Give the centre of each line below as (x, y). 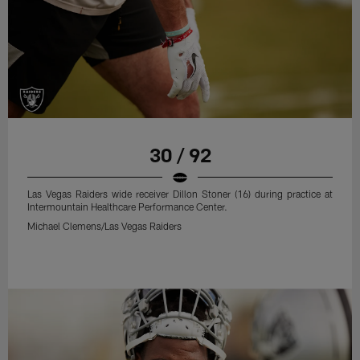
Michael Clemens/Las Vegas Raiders (105, 225)
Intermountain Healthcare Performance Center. (128, 206)
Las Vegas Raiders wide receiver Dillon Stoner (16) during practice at (180, 193)
